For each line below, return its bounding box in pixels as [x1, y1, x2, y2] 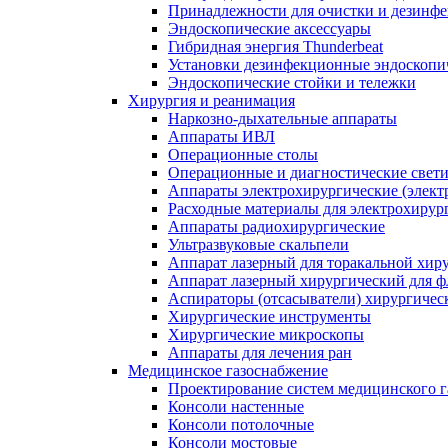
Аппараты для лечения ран [168, 344, 352, 361]
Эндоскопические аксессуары [168, 20, 371, 37]
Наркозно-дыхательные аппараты [168, 110, 397, 127]
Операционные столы [168, 146, 318, 163]
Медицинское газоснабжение [128, 362, 328, 379]
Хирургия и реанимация [128, 92, 295, 109]
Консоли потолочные [168, 416, 314, 433]
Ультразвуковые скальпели [168, 236, 349, 253]
